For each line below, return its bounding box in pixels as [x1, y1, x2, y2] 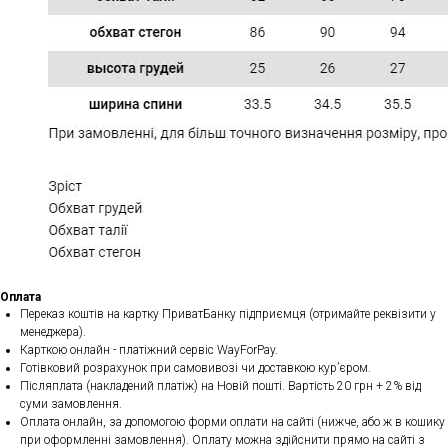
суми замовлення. [20, 397, 122, 412]
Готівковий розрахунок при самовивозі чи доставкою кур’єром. [20, 361, 371, 376]
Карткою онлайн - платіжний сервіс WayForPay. [20, 343, 278, 358]
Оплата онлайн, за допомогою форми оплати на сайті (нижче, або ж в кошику [20, 415, 445, 430]
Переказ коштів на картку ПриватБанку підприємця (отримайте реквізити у [20, 307, 436, 322]
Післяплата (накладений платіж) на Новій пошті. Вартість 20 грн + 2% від [20, 379, 421, 394]
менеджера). [20, 325, 86, 340]
